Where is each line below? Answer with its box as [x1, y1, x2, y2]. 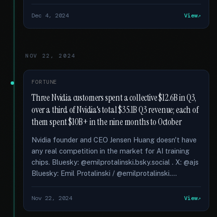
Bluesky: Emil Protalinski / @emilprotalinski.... [31, 169, 177, 177]
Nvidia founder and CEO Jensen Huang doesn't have [31, 136, 197, 144]
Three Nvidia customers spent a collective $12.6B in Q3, [31, 92, 196, 104]
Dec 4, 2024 [31, 12, 69, 19]
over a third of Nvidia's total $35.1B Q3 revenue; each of [31, 104, 199, 116]
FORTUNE [31, 78, 57, 85]
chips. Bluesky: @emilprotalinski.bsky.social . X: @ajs [31, 158, 199, 166]
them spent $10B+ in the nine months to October [31, 116, 182, 128]
